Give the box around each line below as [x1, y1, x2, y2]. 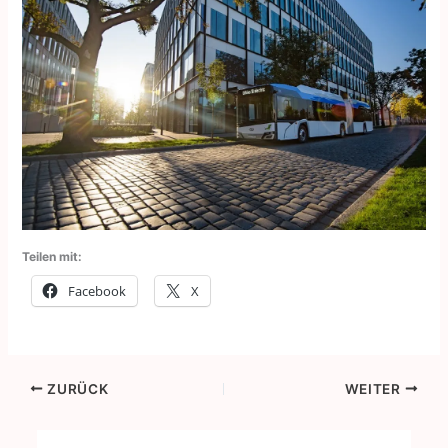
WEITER [344, 380, 405, 397]
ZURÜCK [43, 380, 109, 397]
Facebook [68, 282, 127, 301]
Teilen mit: [22, 249, 83, 265]
